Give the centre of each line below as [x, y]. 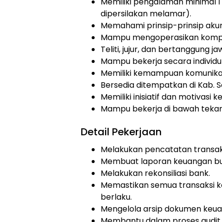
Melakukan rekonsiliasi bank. [155, 173]
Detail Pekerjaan [121, 132]
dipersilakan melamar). [146, 14]
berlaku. [116, 197]
